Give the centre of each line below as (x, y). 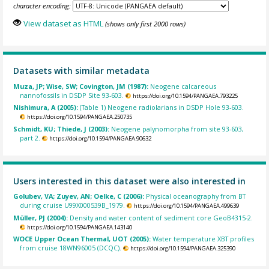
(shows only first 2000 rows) (145, 24)
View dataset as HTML (63, 24)
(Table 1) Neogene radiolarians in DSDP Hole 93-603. (162, 107)
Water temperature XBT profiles (204, 239)
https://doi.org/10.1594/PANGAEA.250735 (79, 117)
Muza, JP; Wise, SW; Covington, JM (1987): (82, 86)
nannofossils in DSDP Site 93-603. (72, 95)
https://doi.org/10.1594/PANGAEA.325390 (183, 249)
